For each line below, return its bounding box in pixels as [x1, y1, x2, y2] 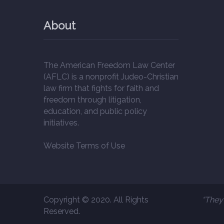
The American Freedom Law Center [43, 60, 175, 70]
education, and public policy [43, 106, 147, 116]
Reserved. [43, 206, 80, 216]
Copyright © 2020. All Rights [43, 195, 148, 204]
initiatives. [43, 118, 79, 127]
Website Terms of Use [43, 141, 125, 150]
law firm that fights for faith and [43, 83, 159, 93]
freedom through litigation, [43, 95, 141, 104]
